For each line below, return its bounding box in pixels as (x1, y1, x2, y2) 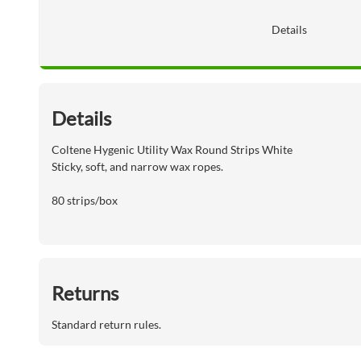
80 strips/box (52, 193, 118, 208)
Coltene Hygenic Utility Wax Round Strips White (52, 143, 293, 157)
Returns (52, 281, 118, 305)
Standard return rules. (52, 317, 161, 332)
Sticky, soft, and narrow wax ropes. (52, 160, 223, 174)
